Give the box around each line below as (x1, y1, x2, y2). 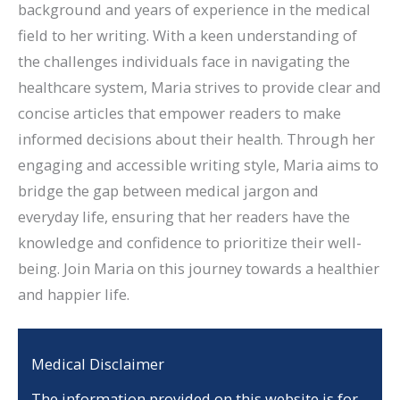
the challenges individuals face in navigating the (18, 50, 350, 71)
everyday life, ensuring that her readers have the (18, 205, 350, 227)
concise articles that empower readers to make (18, 102, 341, 123)
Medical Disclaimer (31, 353, 164, 374)
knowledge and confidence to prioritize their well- (18, 231, 362, 253)
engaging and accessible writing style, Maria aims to (18, 154, 379, 175)
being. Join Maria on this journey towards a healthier (18, 257, 379, 279)
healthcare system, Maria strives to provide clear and (18, 76, 381, 97)
